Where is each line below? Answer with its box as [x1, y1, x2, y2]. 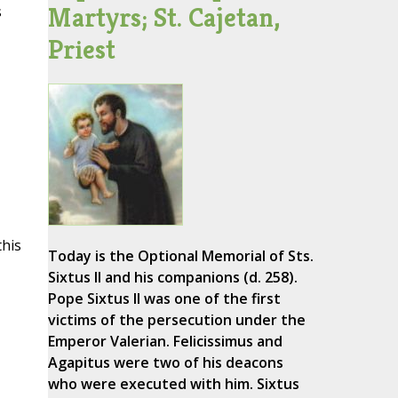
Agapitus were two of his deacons [47, 353, 283, 373]
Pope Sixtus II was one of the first [47, 289, 281, 309]
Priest [47, 33, 115, 67]
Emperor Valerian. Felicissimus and [47, 331, 283, 352]
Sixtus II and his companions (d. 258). [47, 267, 298, 288]
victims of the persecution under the [47, 310, 306, 330]
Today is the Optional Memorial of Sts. [47, 246, 314, 267]
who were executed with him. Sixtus [47, 374, 299, 394]
